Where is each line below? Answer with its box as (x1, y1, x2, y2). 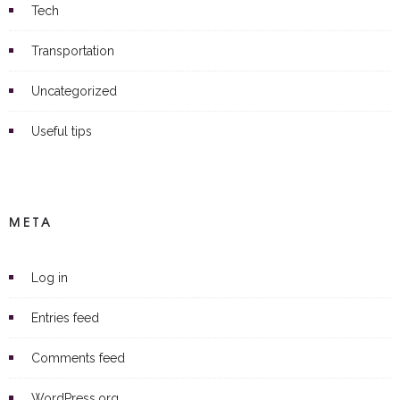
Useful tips (31, 123, 92, 138)
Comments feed (31, 350, 125, 365)
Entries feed (31, 310, 99, 325)
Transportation (31, 43, 114, 58)
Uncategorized (31, 83, 117, 98)
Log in (31, 270, 68, 285)
